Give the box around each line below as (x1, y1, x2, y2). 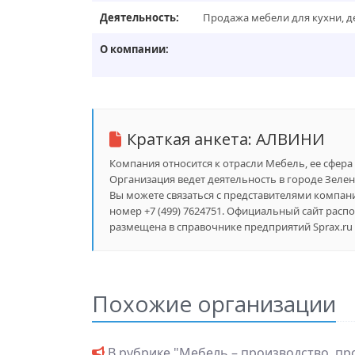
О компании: (99, 42, 169, 56)
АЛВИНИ (255, 128, 325, 150)
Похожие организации (91, 288, 336, 319)
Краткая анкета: (126, 128, 256, 150)
